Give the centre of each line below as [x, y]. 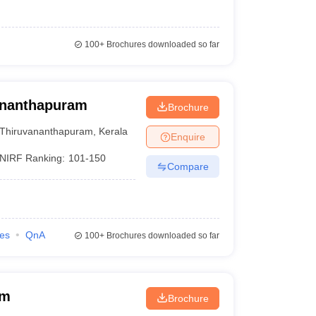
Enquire [188, 136]
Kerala [114, 131]
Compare [188, 166]
